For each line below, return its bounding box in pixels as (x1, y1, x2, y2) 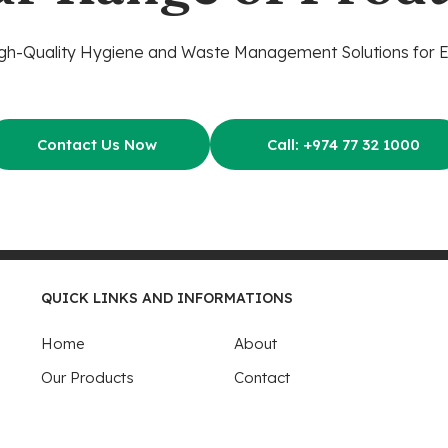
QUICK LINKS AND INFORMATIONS (40, 288, 293, 307)
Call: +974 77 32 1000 (254, 135, 420, 154)
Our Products (40, 367, 134, 387)
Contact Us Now (28, 135, 165, 154)
